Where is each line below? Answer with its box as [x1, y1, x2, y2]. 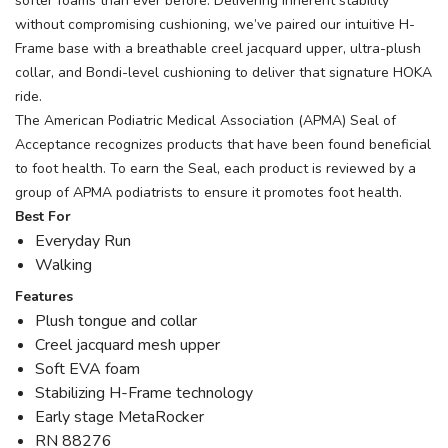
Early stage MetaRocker [35, 406, 204, 429]
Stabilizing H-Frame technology [35, 382, 253, 405]
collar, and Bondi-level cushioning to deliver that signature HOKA [15, 63, 432, 83]
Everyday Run [35, 230, 131, 253]
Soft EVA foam [35, 358, 140, 381]
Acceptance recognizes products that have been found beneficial [15, 135, 431, 155]
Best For [15, 207, 71, 227]
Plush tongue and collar [35, 310, 197, 333]
